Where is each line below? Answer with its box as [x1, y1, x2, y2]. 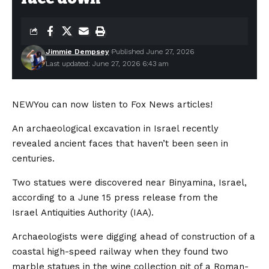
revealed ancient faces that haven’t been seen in [12, 138, 228, 149]
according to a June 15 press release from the [12, 192, 218, 203]
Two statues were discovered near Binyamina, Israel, [12, 177, 247, 188]
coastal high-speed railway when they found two [12, 246, 228, 257]
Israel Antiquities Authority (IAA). [12, 207, 154, 218]
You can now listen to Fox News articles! [34, 99, 213, 110]
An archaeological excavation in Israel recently [12, 123, 219, 134]
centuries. [12, 153, 55, 164]
